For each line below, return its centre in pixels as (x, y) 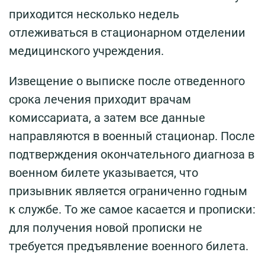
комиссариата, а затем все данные (107, 118)
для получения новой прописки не (106, 228)
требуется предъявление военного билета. (129, 246)
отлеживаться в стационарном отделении (127, 33)
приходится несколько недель (94, 14)
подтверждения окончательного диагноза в (132, 155)
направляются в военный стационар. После (132, 136)
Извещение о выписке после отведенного (127, 81)
